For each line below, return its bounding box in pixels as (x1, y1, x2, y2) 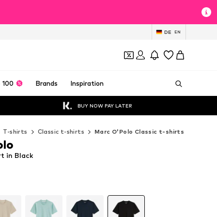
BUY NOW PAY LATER (77, 102, 132, 108)
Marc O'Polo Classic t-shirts (94, 128, 185, 135)
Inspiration (70, 79, 104, 87)
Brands (35, 79, 58, 87)
